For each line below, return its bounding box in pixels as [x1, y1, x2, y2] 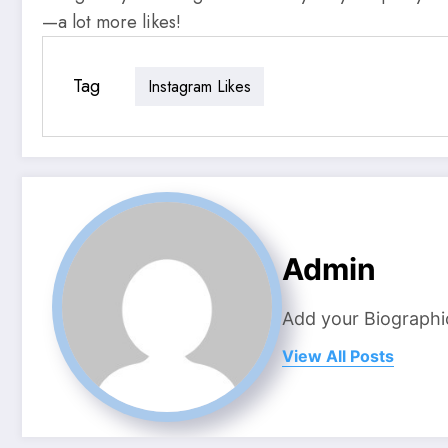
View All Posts [282, 345, 394, 366]
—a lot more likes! [42, 9, 181, 36]
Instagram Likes [148, 74, 251, 98]
